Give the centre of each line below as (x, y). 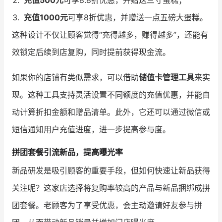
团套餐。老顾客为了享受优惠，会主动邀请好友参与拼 (107, 205)
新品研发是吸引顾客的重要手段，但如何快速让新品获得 (111, 170)
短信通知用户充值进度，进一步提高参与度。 (91, 129)
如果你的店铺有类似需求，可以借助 (75, 77)
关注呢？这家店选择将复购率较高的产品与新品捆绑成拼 (111, 188)
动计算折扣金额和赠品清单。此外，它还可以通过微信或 (111, 112)
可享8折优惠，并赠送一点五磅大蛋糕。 (138, 17)
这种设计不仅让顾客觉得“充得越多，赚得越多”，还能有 (110, 34)
